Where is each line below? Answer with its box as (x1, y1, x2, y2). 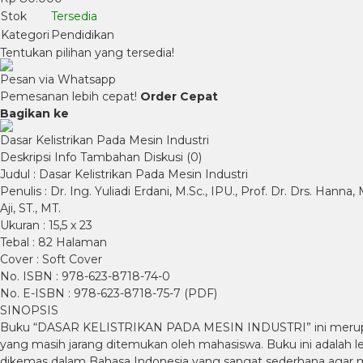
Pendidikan (51, 28, 114, 42)
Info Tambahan (54, 150, 140, 164)
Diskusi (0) (143, 150, 202, 164)
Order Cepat (140, 89, 218, 104)
